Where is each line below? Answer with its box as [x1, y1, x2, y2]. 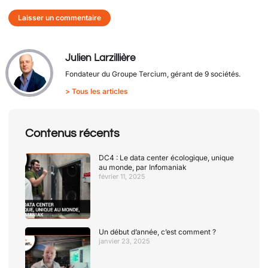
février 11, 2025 [99, 172, 146, 181]
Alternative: [8, 36, 56, 47]
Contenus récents [25, 127, 120, 140]
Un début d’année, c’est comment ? [99, 227, 217, 236]
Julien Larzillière [65, 52, 135, 63]
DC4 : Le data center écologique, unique [99, 153, 234, 163]
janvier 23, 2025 [99, 236, 151, 245]
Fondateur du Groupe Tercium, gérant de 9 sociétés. [65, 69, 240, 78]
